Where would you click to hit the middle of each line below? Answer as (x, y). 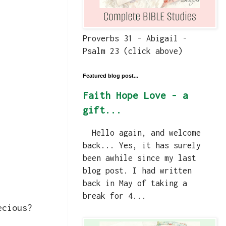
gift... (102, 110)
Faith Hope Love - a (135, 96)
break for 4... (115, 196)
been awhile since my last (139, 158)
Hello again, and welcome (142, 133)
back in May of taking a (135, 183)
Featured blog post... (110, 76)
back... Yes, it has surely (142, 146)
